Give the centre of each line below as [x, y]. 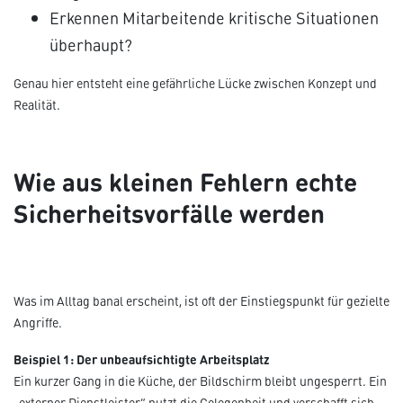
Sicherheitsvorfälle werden [169, 212]
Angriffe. [38, 322]
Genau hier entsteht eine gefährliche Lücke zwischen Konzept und [195, 83]
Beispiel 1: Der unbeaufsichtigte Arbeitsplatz [142, 359]
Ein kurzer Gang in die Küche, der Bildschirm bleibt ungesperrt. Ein [200, 381]
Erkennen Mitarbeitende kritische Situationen [214, 18]
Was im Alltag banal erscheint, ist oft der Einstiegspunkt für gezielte [201, 301]
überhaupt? [93, 45]
